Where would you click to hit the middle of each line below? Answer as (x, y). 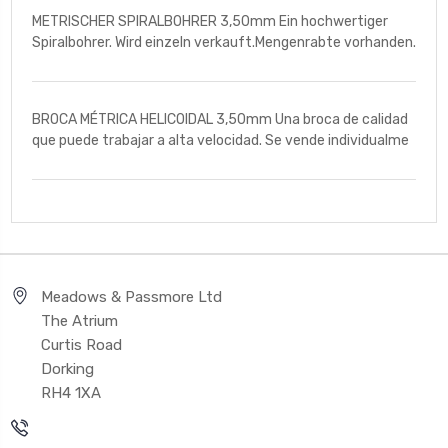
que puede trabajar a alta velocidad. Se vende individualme (220, 140)
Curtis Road (81, 344)
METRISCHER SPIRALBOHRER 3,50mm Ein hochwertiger (210, 21)
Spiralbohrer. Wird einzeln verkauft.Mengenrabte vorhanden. (224, 42)
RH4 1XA (71, 392)
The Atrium (79, 320)
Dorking (67, 368)
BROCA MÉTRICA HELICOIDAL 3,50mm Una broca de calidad (220, 119)
